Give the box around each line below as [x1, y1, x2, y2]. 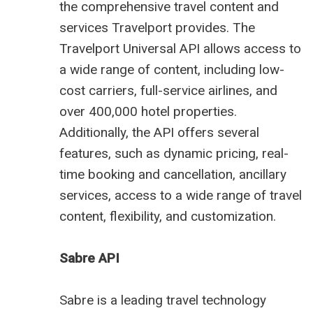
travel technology [166, 292, 266, 309]
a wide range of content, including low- [59, 61, 284, 78]
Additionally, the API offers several [59, 124, 259, 141]
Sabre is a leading [59, 292, 166, 309]
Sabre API [59, 250, 119, 267]
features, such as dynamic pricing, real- [59, 145, 289, 162]
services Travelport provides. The [59, 20, 255, 36]
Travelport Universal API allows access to [59, 41, 301, 57]
